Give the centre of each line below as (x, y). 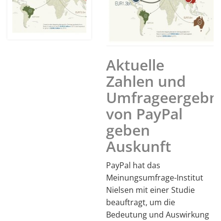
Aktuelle (135, 65)
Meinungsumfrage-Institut (155, 177)
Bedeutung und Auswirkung (158, 214)
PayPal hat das (133, 165)
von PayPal (144, 113)
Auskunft (139, 146)
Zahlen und (146, 81)
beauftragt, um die (141, 202)
